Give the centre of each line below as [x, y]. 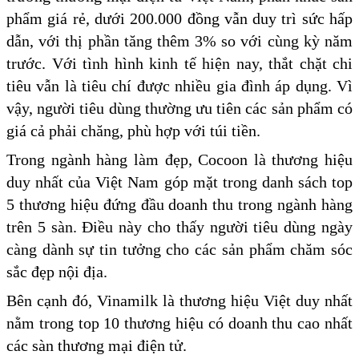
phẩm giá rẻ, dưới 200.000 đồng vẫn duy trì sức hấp [179, 19]
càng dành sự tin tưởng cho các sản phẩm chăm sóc [179, 250]
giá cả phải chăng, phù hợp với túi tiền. [135, 131]
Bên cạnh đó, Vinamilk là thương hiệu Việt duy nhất [179, 301]
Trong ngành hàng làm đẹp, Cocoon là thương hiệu [179, 160]
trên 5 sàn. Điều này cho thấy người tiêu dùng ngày [179, 227]
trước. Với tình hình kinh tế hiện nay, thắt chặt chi [179, 64]
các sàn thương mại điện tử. [99, 346]
